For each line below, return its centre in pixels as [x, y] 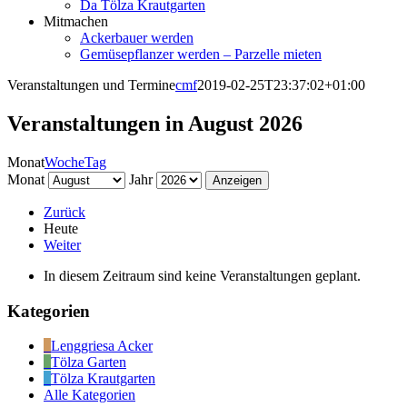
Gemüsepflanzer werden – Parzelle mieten [201, 54]
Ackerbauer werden [137, 38]
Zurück [65, 212]
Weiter [62, 244]
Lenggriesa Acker [102, 346]
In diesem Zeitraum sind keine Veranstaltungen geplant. [202, 275]
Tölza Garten [89, 362]
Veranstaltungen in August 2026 [155, 123]
